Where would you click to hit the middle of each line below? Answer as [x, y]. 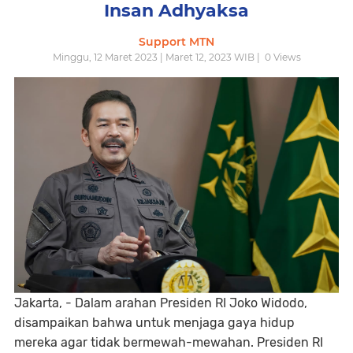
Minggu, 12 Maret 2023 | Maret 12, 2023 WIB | [157, 57]
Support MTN [176, 42]
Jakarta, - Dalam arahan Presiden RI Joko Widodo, [161, 303]
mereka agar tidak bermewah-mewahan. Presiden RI [169, 343]
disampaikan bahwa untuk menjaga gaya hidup [154, 323]
